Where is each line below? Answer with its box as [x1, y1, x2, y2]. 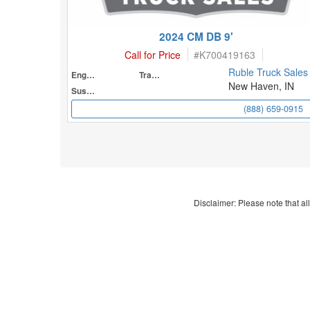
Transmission [152, 69, 161, 81]
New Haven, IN [228, 79, 294, 93]
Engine [86, 69, 95, 81]
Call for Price [124, 48, 181, 62]
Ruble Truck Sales [228, 65, 308, 79]
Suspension [86, 85, 95, 97]
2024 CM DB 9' [159, 29, 234, 44]
